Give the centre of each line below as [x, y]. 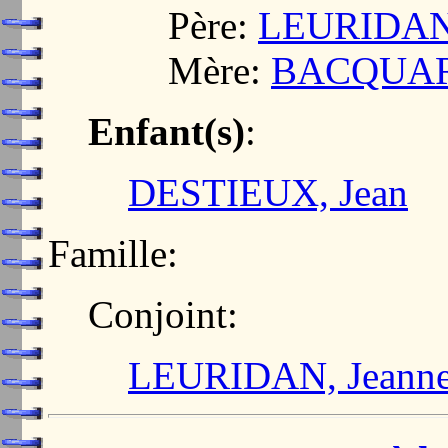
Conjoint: [163, 315]
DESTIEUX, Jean [268, 193]
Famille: [113, 254]
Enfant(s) [166, 132]
